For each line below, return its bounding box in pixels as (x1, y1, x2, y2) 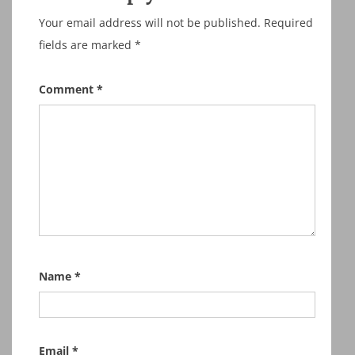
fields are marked (39, 37, 135, 52)
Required (264, 15, 313, 30)
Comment (39, 82, 97, 97)
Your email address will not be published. (39, 15, 261, 30)
